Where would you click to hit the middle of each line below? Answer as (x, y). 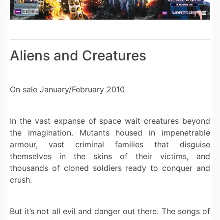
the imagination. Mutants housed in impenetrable (110, 133)
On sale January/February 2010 (67, 90)
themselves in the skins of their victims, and (110, 156)
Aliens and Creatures (78, 56)
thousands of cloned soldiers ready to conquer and (110, 168)
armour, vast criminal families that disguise (110, 145)
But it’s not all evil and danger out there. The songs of (110, 211)
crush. (21, 180)
